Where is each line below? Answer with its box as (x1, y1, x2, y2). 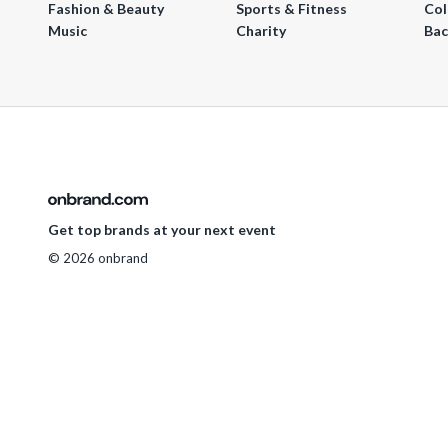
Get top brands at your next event (48, 221, 276, 238)
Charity (235, 22, 286, 39)
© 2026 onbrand (48, 250, 148, 266)
